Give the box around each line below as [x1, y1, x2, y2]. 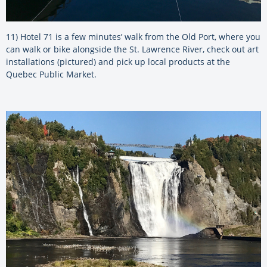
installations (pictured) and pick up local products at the [6, 56, 230, 68]
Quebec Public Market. [6, 69, 97, 80]
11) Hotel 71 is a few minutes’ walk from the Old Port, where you [6, 31, 260, 43]
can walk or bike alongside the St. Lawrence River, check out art [6, 44, 259, 55]
